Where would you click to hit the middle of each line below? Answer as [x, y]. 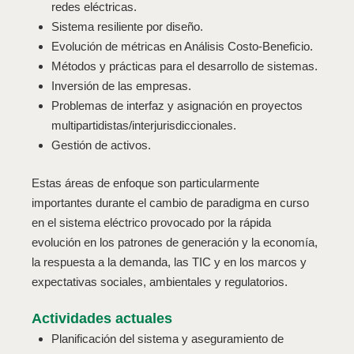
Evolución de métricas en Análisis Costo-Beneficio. [183, 46]
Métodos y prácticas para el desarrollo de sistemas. [185, 66]
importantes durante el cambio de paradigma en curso [171, 202]
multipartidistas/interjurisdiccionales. [144, 125]
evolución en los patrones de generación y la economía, [175, 242]
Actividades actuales [102, 319]
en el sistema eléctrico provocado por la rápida [152, 222]
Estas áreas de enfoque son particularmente [146, 183]
